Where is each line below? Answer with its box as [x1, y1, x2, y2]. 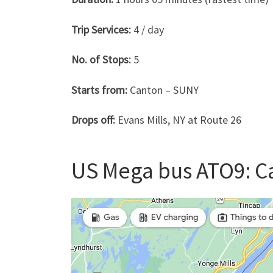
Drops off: [71, 113, 118, 127]
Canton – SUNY [127, 82, 199, 97]
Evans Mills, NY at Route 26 [118, 113, 241, 127]
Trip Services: [71, 22, 131, 37]
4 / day [131, 22, 164, 37]
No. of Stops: [71, 52, 131, 67]
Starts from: [71, 82, 127, 97]
